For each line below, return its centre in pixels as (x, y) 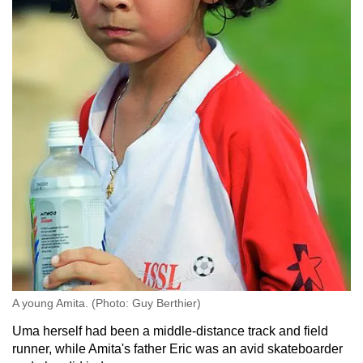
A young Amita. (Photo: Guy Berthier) (107, 303)
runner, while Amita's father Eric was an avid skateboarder (177, 349)
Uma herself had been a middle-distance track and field (170, 331)
